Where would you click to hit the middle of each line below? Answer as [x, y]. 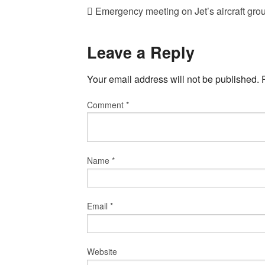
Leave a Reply [141, 52]
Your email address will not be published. [173, 79]
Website [102, 252]
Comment [106, 104]
